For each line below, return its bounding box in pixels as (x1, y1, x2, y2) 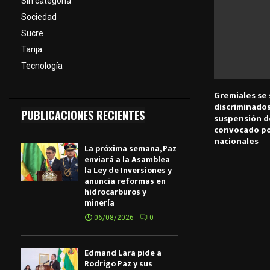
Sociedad (21, 12, 57, 22)
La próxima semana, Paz (84, 142, 177, 155)
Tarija (21, 45, 42, 54)
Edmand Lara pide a (84, 246, 162, 260)
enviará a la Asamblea (84, 152, 170, 166)
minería (84, 196, 115, 210)
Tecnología (21, 61, 63, 71)
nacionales (214, 134, 259, 149)
